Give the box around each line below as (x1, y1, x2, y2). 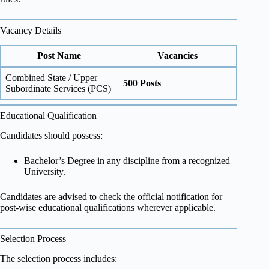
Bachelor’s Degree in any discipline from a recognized (24, 155, 230, 166)
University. (24, 166, 65, 177)
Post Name (37, 50, 81, 61)
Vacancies (157, 50, 198, 61)
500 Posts (123, 77, 161, 88)
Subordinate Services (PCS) (5, 83, 111, 94)
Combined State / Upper (5, 72, 97, 83)
